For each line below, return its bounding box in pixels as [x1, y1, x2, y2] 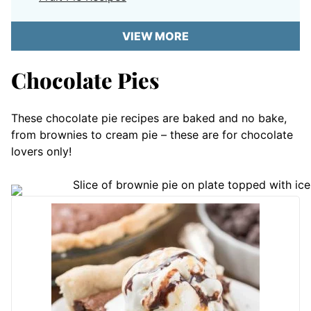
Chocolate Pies [11, 65, 159, 94]
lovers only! [11, 144, 72, 158]
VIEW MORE [122, 29, 189, 43]
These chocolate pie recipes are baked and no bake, [11, 111, 287, 125]
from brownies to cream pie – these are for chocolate [11, 128, 293, 142]
